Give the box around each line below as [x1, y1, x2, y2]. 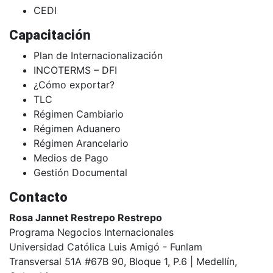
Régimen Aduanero [34, 122, 121, 135]
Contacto [9, 190, 68, 205]
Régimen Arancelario [34, 137, 129, 150]
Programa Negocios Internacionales [9, 226, 174, 239]
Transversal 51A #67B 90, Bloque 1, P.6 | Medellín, [9, 255, 237, 268]
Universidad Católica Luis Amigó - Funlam [9, 241, 202, 253]
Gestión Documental [34, 166, 127, 179]
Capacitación [9, 27, 91, 43]
